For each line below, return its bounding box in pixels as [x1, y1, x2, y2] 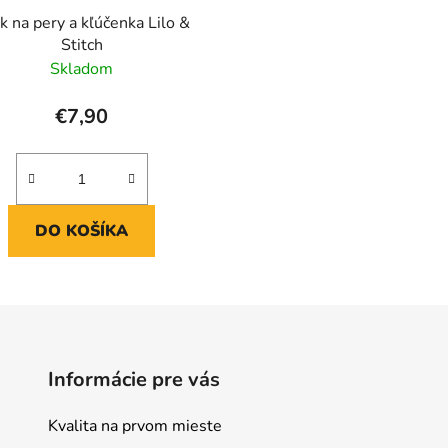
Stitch [60, 34, 103, 57]
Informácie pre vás [47, 366, 220, 394]
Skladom [50, 58, 114, 81]
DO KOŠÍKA [35, 220, 129, 243]
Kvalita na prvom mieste [47, 415, 222, 438]
